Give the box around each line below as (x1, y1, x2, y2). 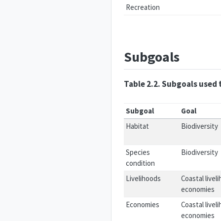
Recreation (126, 2, 160, 12)
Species (126, 147, 150, 157)
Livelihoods (126, 173, 161, 183)
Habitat (126, 121, 149, 131)
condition (126, 158, 155, 168)
